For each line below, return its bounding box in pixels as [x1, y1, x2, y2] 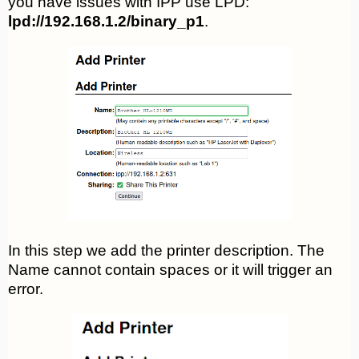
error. [8, 280, 43, 298]
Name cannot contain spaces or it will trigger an [8, 261, 333, 279]
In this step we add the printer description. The [8, 242, 325, 260]
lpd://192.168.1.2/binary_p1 [8, 13, 204, 30]
